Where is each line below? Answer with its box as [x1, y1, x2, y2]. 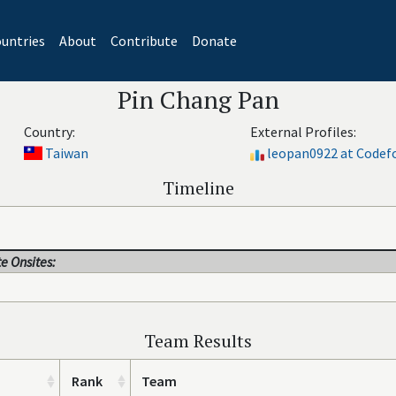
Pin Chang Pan [117, 83, 279, 116]
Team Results [144, 329, 252, 353]
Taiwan [45, 144, 88, 162]
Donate [191, 32, 237, 49]
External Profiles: [249, 123, 356, 141]
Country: [23, 123, 75, 141]
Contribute [110, 32, 178, 49]
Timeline [162, 176, 234, 200]
